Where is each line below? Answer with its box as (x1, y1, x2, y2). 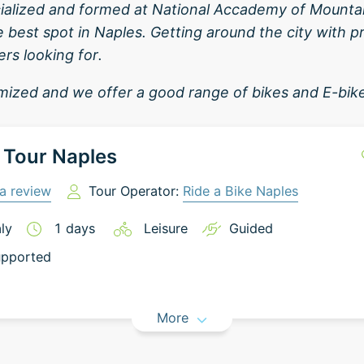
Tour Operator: (88, 183, 183, 199)
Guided (228, 220, 273, 236)
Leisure (144, 220, 188, 236)
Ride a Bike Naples (182, 183, 298, 199)
